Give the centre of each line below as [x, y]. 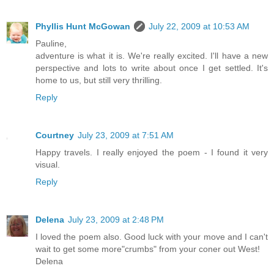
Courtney [55, 135]
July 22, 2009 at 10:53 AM [199, 26]
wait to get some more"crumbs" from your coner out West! [148, 249]
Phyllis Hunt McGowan [83, 26]
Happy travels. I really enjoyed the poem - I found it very [152, 152]
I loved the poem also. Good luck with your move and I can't [152, 236]
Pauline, [51, 43]
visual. [48, 164]
